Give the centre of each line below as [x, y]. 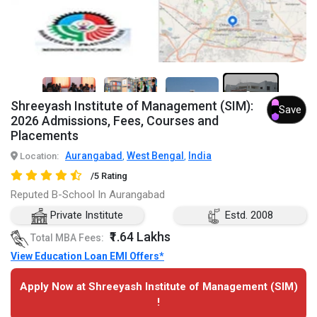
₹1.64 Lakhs [140, 237]
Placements [45, 136]
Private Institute [86, 215]
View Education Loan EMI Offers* [87, 256]
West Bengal [155, 156]
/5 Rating [109, 176]
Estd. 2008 [248, 215]
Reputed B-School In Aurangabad [88, 195]
